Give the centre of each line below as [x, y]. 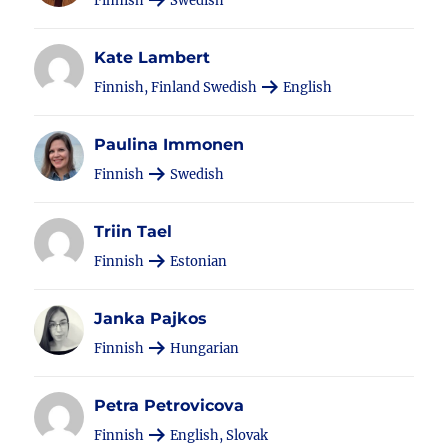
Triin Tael [133, 231]
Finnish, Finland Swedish [177, 87]
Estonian [197, 261]
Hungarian [203, 348]
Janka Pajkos [151, 318]
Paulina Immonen [169, 144]
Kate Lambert [152, 57]
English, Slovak [218, 435]
